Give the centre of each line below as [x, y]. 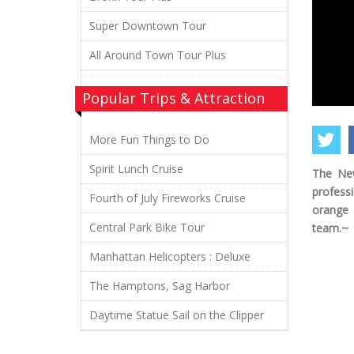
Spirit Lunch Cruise [136, 169]
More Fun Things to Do [149, 139]
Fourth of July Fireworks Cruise [168, 198]
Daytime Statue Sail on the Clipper [177, 315]
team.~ [330, 228]
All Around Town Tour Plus [158, 55]
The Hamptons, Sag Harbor [160, 286]
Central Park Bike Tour [147, 227]
